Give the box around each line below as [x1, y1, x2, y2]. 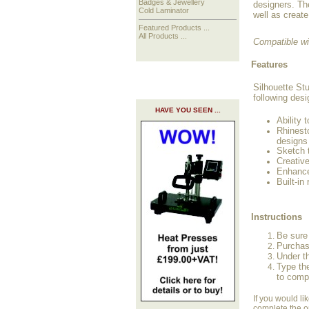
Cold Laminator [139, 6, 190, 15]
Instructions [251, 212, 302, 223]
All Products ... [139, 32, 188, 41]
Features [251, 59, 288, 70]
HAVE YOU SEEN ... [154, 106, 221, 114]
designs [277, 136, 308, 146]
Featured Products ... [139, 23, 210, 32]
